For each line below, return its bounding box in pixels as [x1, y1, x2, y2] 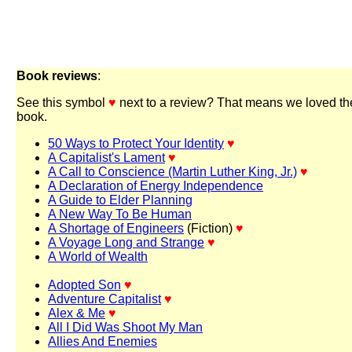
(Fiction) [184, 222, 236, 235]
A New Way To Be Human [48, 207, 192, 221]
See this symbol [16, 96, 108, 109]
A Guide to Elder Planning [48, 193, 192, 207]
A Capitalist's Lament [48, 151, 165, 164]
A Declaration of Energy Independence [48, 179, 263, 192]
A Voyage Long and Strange [48, 236, 204, 249]
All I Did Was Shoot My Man [48, 321, 203, 334]
